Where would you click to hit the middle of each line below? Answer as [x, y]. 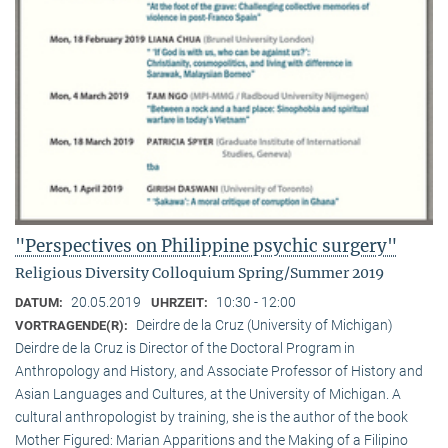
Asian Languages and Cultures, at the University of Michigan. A [208, 394]
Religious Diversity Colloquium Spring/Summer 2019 [199, 273]
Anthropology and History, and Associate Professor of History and [219, 371]
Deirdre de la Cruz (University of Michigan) [264, 325]
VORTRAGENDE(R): [73, 326]
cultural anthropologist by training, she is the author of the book [211, 417]
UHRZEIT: [181, 303]
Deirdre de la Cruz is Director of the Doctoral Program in [185, 348]
